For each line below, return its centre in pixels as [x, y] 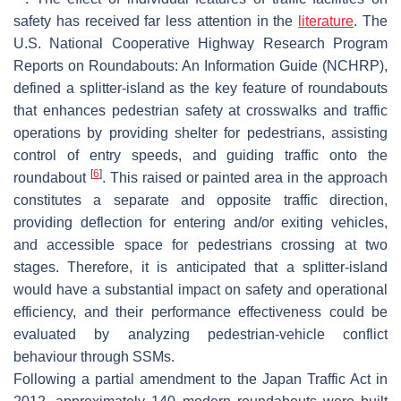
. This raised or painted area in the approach [245, 177]
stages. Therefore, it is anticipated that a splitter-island [200, 267]
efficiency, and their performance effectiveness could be [200, 311]
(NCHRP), [353, 65]
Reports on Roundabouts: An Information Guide [166, 65]
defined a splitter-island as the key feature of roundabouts [200, 88]
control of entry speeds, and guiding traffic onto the [200, 155]
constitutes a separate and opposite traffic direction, [200, 200]
